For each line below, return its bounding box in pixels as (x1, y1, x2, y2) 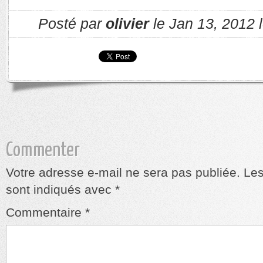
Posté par (38, 16, 106, 32)
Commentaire (6, 205, 85, 219)
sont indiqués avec (6, 183, 115, 196)
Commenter (6, 141, 80, 160)
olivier (106, 16, 149, 32)
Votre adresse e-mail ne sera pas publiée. (6, 166, 240, 179)
